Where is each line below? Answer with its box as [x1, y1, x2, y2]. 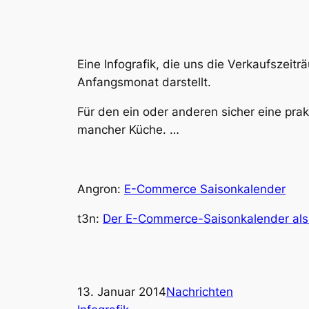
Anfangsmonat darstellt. [77, 75, 211, 90]
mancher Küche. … [77, 123, 179, 137]
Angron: [77, 181, 124, 196]
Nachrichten [166, 285, 233, 299]
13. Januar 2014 [77, 285, 166, 299]
